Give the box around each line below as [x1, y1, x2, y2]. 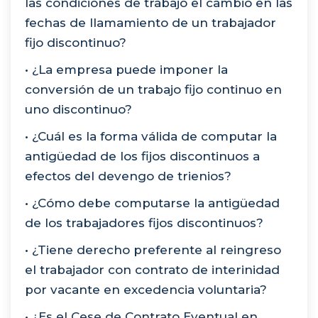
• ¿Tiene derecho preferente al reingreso [25, 242, 281, 257]
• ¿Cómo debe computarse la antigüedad [25, 195, 280, 210]
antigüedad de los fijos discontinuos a [25, 148, 260, 163]
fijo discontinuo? [25, 35, 126, 50]
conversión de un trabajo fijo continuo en [25, 82, 282, 97]
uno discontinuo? [25, 102, 132, 116]
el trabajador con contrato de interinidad [25, 262, 280, 277]
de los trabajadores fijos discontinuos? [25, 215, 263, 230]
